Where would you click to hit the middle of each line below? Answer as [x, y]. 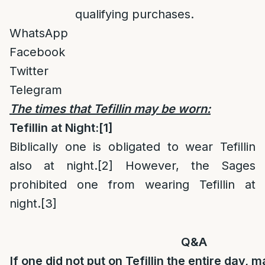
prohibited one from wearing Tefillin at [132, 185]
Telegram [36, 90]
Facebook [37, 52]
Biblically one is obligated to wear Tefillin [132, 147]
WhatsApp [39, 33]
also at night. [54, 166]
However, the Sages [185, 166]
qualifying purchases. [132, 14]
